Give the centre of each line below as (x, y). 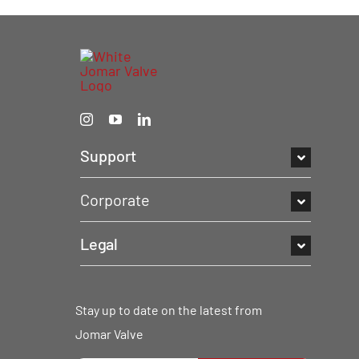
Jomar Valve (110, 333)
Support (108, 155)
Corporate (115, 199)
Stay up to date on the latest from (169, 309)
